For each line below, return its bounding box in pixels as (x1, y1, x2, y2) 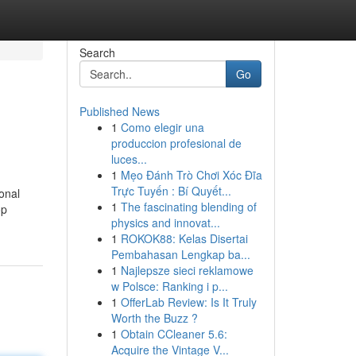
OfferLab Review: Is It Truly (120, 294, 257, 310)
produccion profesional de (110, 135, 242, 151)
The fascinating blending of (120, 199, 257, 215)
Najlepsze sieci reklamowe (120, 262, 253, 278)
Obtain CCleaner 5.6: (120, 326, 227, 342)
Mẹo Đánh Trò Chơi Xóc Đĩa (120, 167, 262, 183)
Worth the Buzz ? (110, 310, 198, 326)
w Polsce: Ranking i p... (110, 278, 228, 294)
